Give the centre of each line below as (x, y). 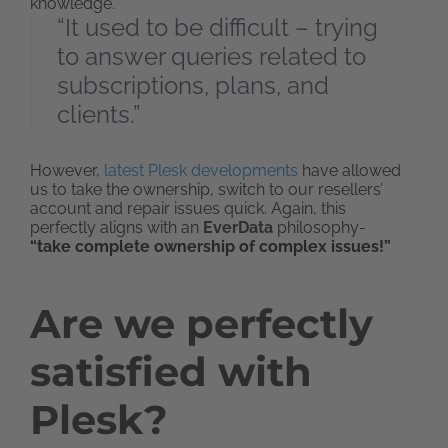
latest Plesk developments (201, 171)
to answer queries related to (211, 57)
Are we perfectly (201, 324)
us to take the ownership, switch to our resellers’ (206, 190)
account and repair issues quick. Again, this (188, 209)
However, (67, 171)
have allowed (349, 171)
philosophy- (319, 228)
